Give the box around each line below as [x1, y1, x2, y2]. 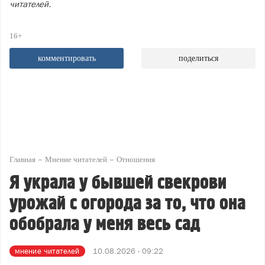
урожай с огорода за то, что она [9, 191, 245, 215]
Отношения [117, 154, 155, 164]
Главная [9, 154, 35, 164]
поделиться [179, 53, 218, 63]
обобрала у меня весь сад [9, 212, 200, 236]
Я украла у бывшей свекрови [9, 170, 227, 195]
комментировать [37, 53, 96, 63]
